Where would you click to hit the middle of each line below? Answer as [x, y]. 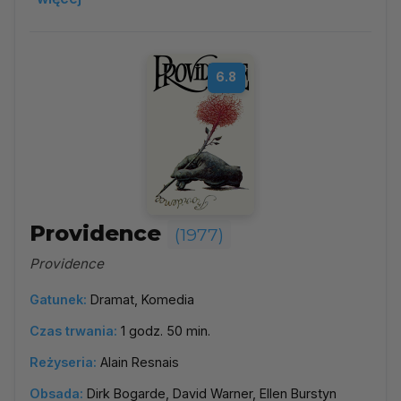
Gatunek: [58, 299]
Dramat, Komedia [142, 299]
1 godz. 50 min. [166, 331]
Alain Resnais [140, 362]
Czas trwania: [73, 331]
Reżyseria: [63, 362]
